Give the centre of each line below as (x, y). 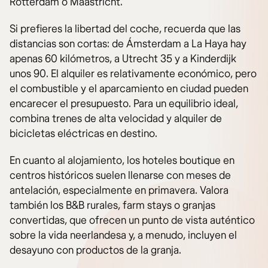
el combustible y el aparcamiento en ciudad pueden (129, 89)
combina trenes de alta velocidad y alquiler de (116, 119)
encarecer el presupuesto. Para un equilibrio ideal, (124, 104)
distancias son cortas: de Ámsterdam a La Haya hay (128, 44)
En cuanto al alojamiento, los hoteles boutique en (122, 161)
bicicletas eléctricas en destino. (83, 134)
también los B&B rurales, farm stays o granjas (112, 206)
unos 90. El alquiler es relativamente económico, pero (133, 74)
